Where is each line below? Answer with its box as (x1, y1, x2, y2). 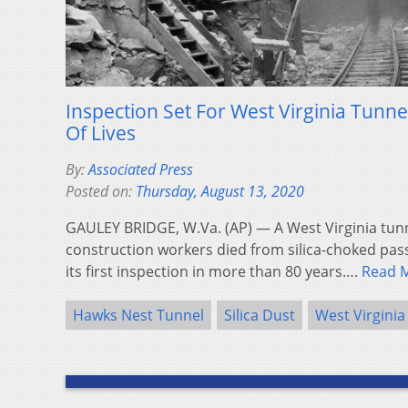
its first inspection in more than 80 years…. (66, 260, 362, 281)
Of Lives (66, 119, 136, 146)
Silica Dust (224, 304, 295, 325)
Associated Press (88, 158, 193, 179)
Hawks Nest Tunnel (73, 304, 204, 325)
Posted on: (66, 180, 136, 201)
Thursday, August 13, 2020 (136, 180, 304, 201)
